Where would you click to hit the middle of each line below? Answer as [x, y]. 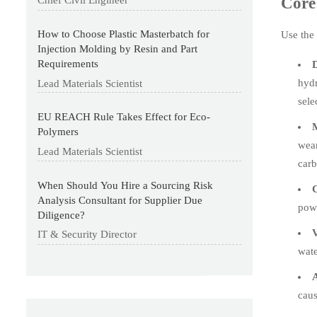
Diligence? [62, 215]
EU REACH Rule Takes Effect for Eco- [124, 117]
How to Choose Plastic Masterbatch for [124, 34]
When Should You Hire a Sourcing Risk [126, 185]
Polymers [58, 132]
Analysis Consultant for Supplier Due [120, 200]
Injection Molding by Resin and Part [118, 49]
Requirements [68, 64]
